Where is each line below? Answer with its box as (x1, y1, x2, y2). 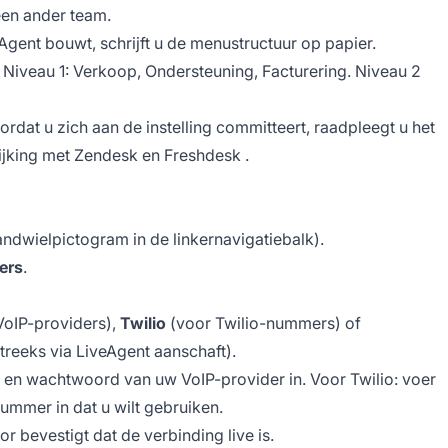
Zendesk (74, 144, 138, 165)
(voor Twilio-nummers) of (166, 312, 361, 333)
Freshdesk (164, 144, 241, 165)
